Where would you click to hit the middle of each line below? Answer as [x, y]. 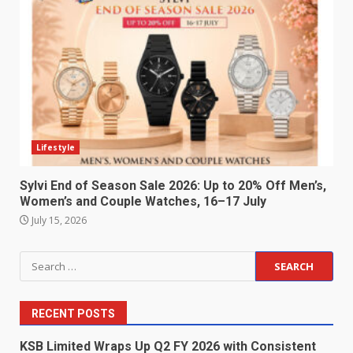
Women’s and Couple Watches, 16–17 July [143, 202]
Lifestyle [56, 148]
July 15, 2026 [58, 221]
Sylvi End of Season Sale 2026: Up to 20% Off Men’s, [173, 186]
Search [40, 260]
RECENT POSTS [73, 314]
